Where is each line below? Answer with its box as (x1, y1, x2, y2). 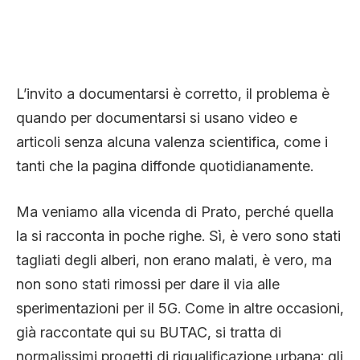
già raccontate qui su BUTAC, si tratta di (16, 323, 281, 341)
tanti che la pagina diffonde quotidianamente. (16, 157, 313, 174)
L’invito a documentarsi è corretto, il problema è (16, 84, 329, 102)
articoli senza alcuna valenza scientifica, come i (16, 133, 328, 150)
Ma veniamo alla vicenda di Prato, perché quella (16, 202, 333, 220)
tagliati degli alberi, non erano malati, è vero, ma (16, 251, 332, 268)
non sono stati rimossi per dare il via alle (16, 275, 280, 292)
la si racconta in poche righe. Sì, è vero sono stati (16, 227, 341, 244)
